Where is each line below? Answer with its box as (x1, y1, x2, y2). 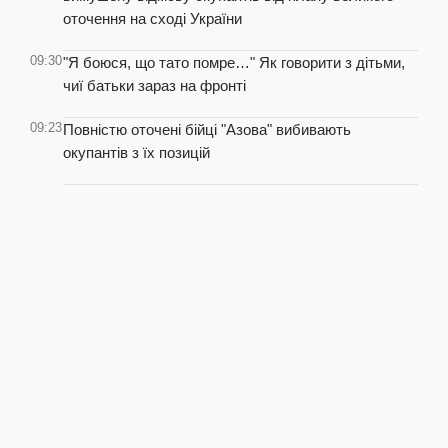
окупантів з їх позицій (63, 144, 210, 161)
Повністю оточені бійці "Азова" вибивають (63, 121, 351, 138)
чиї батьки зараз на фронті (63, 77, 246, 94)
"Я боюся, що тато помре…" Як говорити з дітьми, (63, 54, 405, 71)
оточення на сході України (63, 10, 242, 27)
